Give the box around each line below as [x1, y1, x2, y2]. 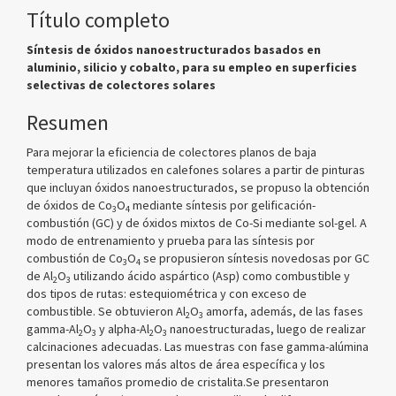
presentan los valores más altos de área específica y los [27, 356, 325, 372]
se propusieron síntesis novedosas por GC [141, 250, 369, 266]
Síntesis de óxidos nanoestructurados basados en [27, 42, 321, 57]
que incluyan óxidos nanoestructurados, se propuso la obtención [27, 179, 369, 195]
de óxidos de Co [27, 197, 112, 213]
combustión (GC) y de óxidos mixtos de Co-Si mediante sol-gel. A [27, 215, 367, 231]
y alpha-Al [96, 321, 149, 337]
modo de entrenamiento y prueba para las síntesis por [27, 232, 315, 248]
